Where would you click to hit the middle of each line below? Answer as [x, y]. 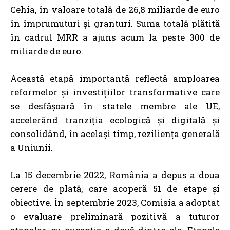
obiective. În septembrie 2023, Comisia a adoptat [115, 202]
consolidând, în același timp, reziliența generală [115, 133]
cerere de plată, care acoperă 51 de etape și [115, 188]
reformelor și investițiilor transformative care [115, 92]
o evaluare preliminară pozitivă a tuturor [115, 216]
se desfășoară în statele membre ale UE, [115, 106]
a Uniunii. [32, 147]
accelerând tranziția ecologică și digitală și [115, 120]
